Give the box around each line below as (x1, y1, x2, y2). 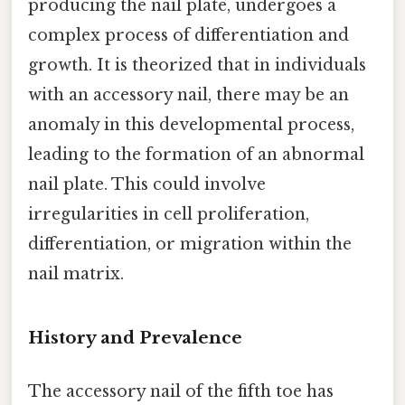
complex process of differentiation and (28, 24, 349, 45)
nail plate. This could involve (28, 174, 266, 194)
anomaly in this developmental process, (28, 114, 354, 135)
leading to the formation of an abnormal (28, 144, 364, 165)
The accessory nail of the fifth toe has (28, 381, 334, 401)
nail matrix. (28, 263, 124, 284)
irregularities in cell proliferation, (28, 203, 309, 224)
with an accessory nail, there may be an (28, 84, 349, 105)
